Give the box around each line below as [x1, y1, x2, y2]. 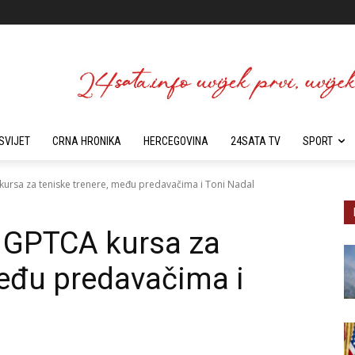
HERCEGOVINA [143, 135, 208, 147]
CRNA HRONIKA [52, 135, 121, 147]
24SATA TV [231, 135, 281, 147]
